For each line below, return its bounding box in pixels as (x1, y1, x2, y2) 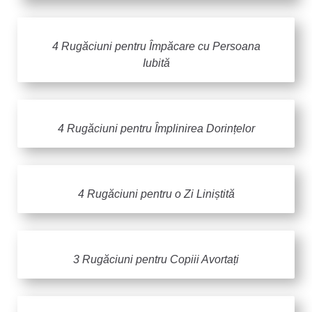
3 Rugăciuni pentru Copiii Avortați (73, 253, 239, 265)
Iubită (142, 56, 170, 69)
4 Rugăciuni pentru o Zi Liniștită (77, 187, 235, 200)
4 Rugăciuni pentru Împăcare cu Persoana (52, 40, 260, 52)
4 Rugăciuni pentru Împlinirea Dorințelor (57, 122, 255, 134)
